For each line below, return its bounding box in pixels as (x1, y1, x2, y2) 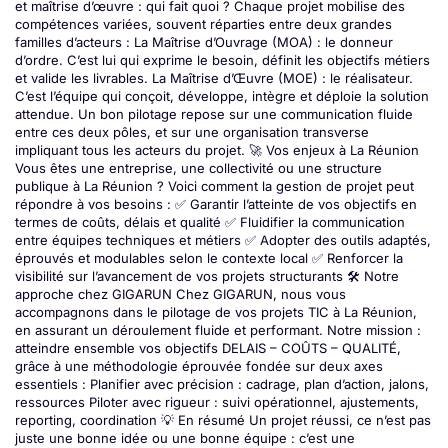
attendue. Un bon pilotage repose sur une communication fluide (15, 105, 413, 122)
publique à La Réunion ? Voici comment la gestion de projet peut (15, 177, 414, 194)
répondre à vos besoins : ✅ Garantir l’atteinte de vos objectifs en (15, 195, 417, 212)
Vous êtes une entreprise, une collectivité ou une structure (15, 159, 382, 176)
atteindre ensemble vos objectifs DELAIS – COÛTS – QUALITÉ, (15, 339, 401, 356)
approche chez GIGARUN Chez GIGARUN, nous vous (15, 285, 346, 302)
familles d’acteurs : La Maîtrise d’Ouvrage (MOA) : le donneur (15, 33, 393, 50)
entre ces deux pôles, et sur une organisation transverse (15, 123, 369, 140)
